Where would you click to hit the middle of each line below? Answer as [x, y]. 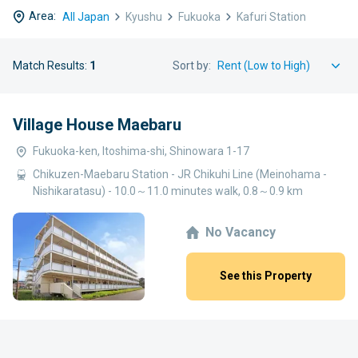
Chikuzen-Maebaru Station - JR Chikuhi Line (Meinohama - [180, 174]
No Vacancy [241, 233]
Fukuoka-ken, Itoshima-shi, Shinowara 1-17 [141, 151]
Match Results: [51, 65]
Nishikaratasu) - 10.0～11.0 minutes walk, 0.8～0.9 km [168, 191]
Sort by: [192, 65]
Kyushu [144, 16]
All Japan [86, 16]
